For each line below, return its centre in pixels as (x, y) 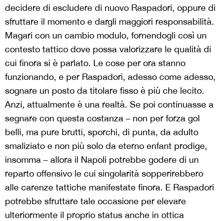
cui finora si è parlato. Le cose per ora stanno (95, 63)
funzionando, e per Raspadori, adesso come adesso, (110, 77)
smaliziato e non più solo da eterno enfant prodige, (106, 146)
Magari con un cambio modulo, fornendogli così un (106, 36)
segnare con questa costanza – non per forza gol (102, 118)
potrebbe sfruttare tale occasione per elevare (95, 201)
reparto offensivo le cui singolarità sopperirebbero (104, 174)
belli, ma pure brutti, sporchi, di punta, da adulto (102, 132)
